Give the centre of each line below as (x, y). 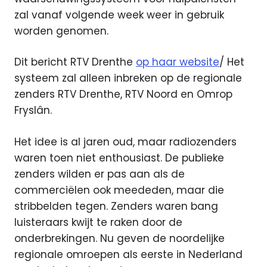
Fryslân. (33, 110)
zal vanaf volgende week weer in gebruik (119, 15)
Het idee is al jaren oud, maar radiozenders (125, 142)
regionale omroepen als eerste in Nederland (128, 254)
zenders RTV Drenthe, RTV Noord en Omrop (123, 94)
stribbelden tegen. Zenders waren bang (116, 206)
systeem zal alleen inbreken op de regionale (128, 78)
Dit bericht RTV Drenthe (75, 62)
